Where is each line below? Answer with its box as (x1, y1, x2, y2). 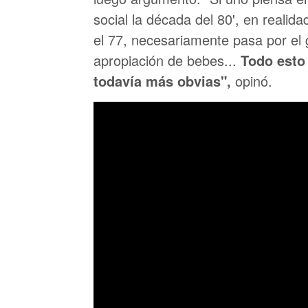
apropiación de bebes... (93, 50, 241, 70)
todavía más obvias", (93, 71, 235, 91)
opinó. (235, 71, 272, 91)
